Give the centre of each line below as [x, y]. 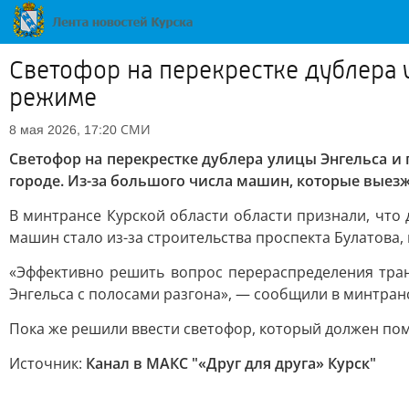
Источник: [47, 363]
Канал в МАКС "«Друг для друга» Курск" [231, 363]
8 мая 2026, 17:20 [63, 130]
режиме [53, 98]
